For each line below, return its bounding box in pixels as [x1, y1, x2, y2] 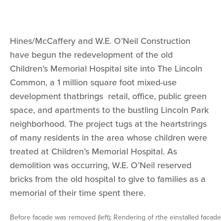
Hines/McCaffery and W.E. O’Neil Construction [10, 35, 190, 48]
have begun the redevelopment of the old [10, 48, 173, 62]
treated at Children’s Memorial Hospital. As [10, 145, 177, 158]
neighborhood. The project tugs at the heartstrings [10, 117, 207, 131]
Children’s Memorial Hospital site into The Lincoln [10, 62, 202, 75]
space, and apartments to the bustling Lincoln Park [10, 104, 209, 117]
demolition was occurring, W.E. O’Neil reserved [10, 159, 191, 172]
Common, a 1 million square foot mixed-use [10, 76, 177, 89]
